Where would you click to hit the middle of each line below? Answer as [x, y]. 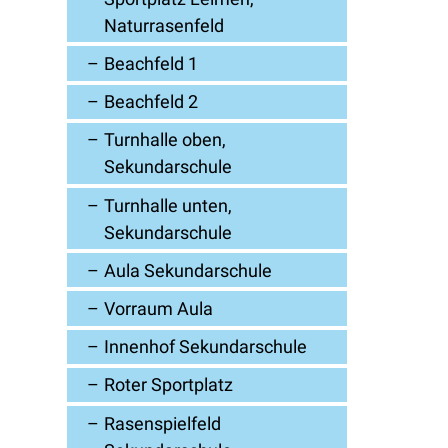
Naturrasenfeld [164, 25]
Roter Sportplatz [169, 385]
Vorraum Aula [159, 308]
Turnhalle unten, [168, 205]
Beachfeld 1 [151, 63]
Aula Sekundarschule [188, 270]
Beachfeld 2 [151, 102]
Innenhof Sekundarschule [206, 347]
